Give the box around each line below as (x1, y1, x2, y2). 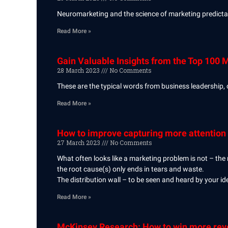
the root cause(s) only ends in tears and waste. (57, 165, 206, 173)
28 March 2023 (57, 66, 101, 74)
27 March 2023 (57, 138, 102, 147)
